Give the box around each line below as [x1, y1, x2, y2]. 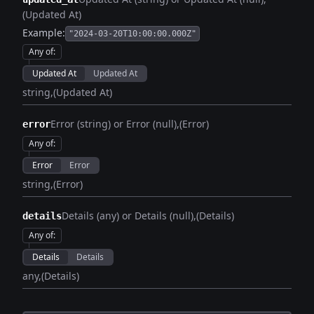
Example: [22, 26, 65, 39]
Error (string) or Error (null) [50, 117, 177, 130]
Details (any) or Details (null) [62, 209, 193, 222]
